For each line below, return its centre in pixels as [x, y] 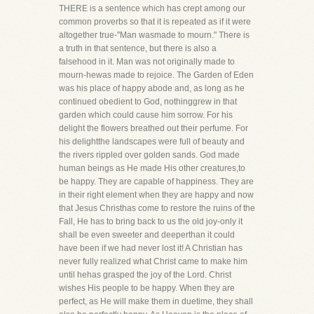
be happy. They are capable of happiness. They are [156, 182]
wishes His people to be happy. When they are [147, 288]
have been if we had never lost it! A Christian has [151, 248]
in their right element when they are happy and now [156, 195]
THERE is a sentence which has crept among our [152, 8]
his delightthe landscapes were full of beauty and [152, 142]
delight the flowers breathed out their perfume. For [153, 128]
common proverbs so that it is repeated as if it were [155, 22]
